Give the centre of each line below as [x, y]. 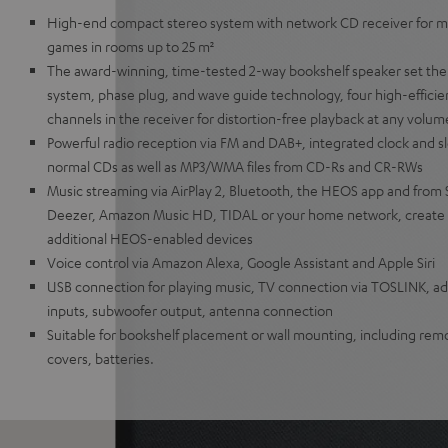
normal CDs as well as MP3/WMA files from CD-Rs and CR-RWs [235, 166]
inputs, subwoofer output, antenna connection [190, 310]
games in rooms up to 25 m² [130, 46]
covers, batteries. [100, 358]
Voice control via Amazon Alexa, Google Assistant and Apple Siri [241, 262]
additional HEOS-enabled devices [150, 238]
